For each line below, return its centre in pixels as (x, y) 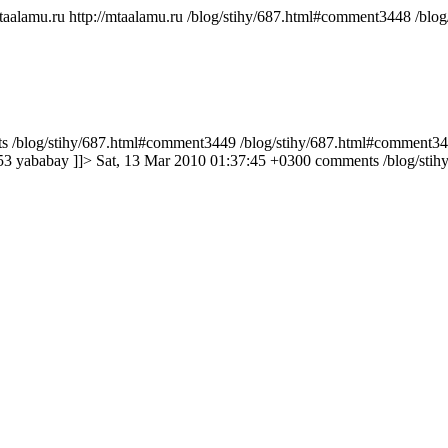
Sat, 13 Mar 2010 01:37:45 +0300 (203, 160)
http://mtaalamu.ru (126, 16)
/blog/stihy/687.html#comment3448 (299, 16)
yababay (42, 160)
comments (347, 160)
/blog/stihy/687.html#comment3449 (124, 142)
